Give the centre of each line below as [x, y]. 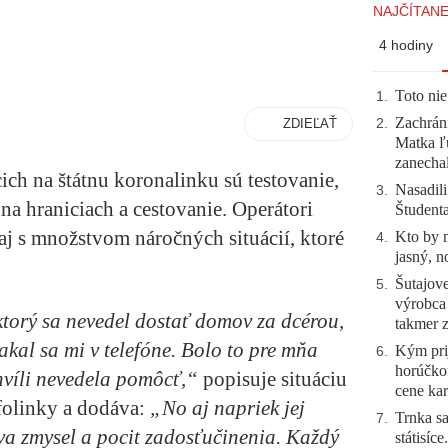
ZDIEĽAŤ [310, 123]
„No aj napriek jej [225, 408]
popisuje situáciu [275, 379]
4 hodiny [406, 45]
